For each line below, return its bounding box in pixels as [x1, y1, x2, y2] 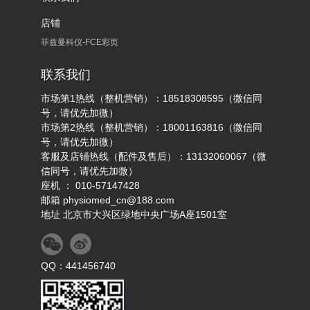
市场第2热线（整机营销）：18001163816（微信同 [41, 122, 262, 133]
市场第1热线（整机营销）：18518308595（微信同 [41, 93, 262, 104]
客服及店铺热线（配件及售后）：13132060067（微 [41, 151, 266, 162]
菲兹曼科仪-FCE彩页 [41, 37, 118, 47]
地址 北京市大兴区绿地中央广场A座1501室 [41, 209, 227, 220]
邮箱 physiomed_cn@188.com [41, 194, 174, 206]
